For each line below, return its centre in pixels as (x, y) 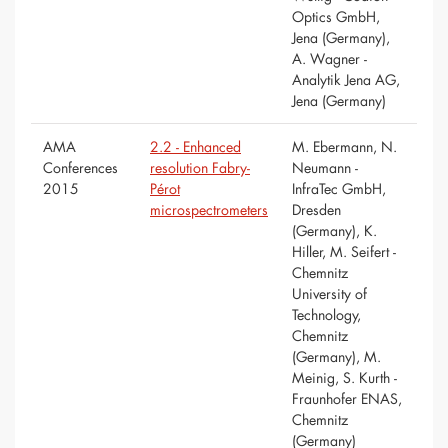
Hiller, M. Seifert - (344, 252)
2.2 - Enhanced (195, 147)
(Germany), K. (334, 231)
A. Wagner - (329, 59)
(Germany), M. (336, 357)
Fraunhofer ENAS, (347, 399)
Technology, (326, 315)
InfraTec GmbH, (339, 189)
